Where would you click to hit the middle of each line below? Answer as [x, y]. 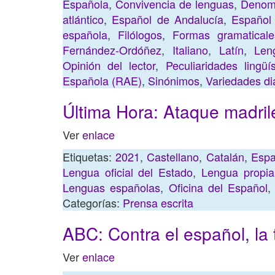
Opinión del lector [109, 65]
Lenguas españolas [112, 187]
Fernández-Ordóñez [112, 50]
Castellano [173, 157]
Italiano [190, 50]
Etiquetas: [89, 157]
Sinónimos [174, 80]
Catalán [225, 157]
